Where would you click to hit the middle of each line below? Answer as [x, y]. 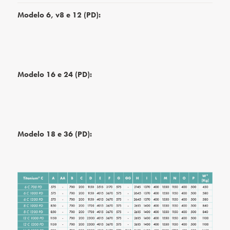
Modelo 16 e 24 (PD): [55, 74]
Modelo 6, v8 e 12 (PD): [59, 15]
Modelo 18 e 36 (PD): [55, 134]
